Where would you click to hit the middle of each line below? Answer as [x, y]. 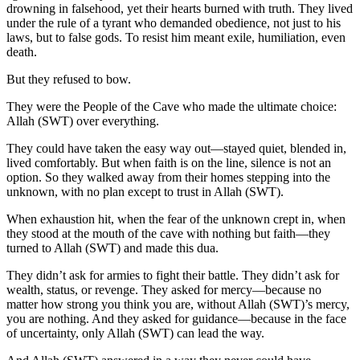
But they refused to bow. [69, 79]
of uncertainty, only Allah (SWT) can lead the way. [135, 333]
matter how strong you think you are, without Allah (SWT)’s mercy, [178, 304]
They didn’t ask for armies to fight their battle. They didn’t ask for [173, 275]
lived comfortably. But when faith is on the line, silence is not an [169, 162]
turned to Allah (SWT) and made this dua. [112, 247]
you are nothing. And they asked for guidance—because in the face [176, 318]
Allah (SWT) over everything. [83, 121]
